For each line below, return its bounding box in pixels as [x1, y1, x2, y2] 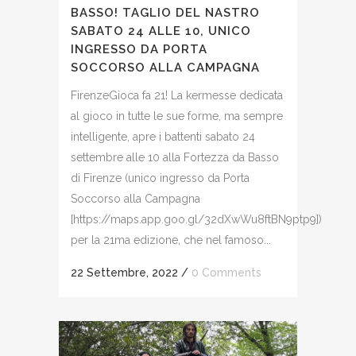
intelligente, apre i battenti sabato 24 [71, 130, 255, 144]
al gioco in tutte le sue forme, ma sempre [71, 110, 283, 123]
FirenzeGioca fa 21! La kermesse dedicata [71, 89, 283, 103]
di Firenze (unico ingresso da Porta [71, 172, 250, 185]
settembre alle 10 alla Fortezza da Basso [71, 151, 279, 164]
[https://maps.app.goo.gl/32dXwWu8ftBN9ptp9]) [71, 213, 322, 226]
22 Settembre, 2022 [71, 266, 178, 280]
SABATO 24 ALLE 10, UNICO [71, 24, 251, 39]
